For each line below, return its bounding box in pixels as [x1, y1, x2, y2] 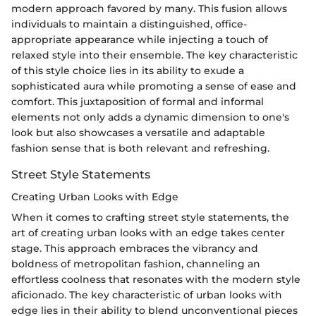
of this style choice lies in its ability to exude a [11, 63, 244, 77]
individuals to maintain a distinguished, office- [11, 17, 247, 30]
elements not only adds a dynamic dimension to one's [11, 110, 289, 123]
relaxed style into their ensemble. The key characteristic [11, 48, 298, 61]
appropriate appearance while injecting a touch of [11, 32, 268, 46]
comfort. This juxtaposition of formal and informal [11, 95, 264, 108]
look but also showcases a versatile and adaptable [11, 126, 265, 139]
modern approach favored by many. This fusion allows [11, 1, 287, 15]
